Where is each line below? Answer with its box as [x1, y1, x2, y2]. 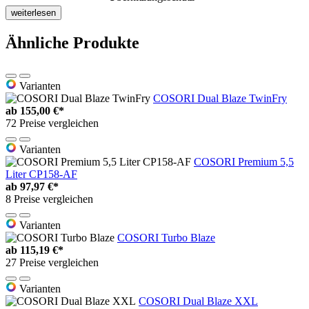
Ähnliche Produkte [6, 34, 139, 52]
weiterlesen [11, 8, 56, 19]
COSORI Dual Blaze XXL [139, 295, 258, 308]
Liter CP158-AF [6, 168, 77, 181]
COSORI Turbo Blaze [117, 232, 215, 244]
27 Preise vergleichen [6, 257, 99, 269]
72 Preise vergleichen [6, 117, 99, 130]
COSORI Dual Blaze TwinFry [153, 92, 287, 105]
